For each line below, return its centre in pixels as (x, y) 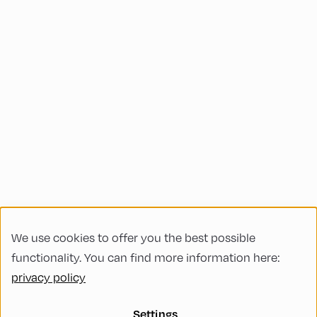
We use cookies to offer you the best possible (133, 237)
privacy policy (48, 277)
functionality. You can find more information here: (146, 257)
